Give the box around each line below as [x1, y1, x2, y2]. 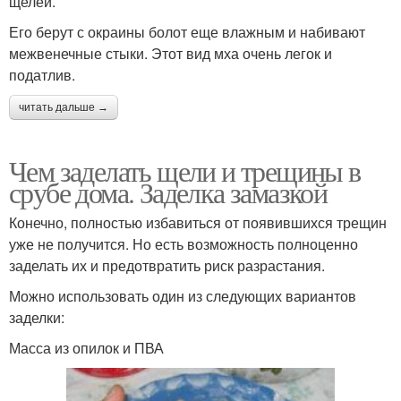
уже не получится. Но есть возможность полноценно [9, 234, 358, 255]
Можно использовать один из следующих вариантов [9, 286, 356, 307]
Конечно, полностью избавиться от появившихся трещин [9, 212, 387, 234]
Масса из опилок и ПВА [9, 337, 164, 359]
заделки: [9, 307, 64, 328]
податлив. [9, 64, 75, 86]
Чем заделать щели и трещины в [9, 151, 361, 191]
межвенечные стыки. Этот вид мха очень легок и [9, 43, 332, 64]
